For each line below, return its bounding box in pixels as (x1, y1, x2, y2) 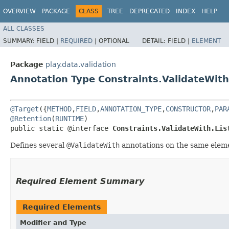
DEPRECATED (129, 8, 170, 15)
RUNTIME (55, 114, 84, 123)
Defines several (10, 141, 66, 149)
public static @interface (10, 124, 112, 132)
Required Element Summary (16, 176, 144, 186)
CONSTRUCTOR (166, 104, 211, 113)
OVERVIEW (3, 8, 36, 15)
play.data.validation (45, 60, 116, 68)
